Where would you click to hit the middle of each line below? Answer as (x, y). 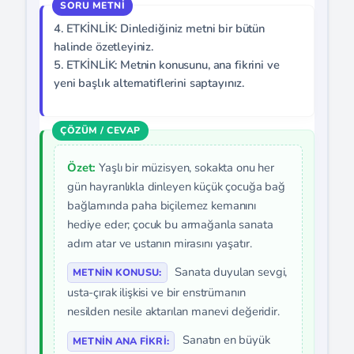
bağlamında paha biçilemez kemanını (162, 205)
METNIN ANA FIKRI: (121, 341)
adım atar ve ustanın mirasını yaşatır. (160, 243)
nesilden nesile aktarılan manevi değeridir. (173, 312)
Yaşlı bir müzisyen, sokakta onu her (185, 168)
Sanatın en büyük (225, 340)
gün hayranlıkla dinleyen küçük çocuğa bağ (176, 186)
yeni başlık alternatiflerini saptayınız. (149, 83)
